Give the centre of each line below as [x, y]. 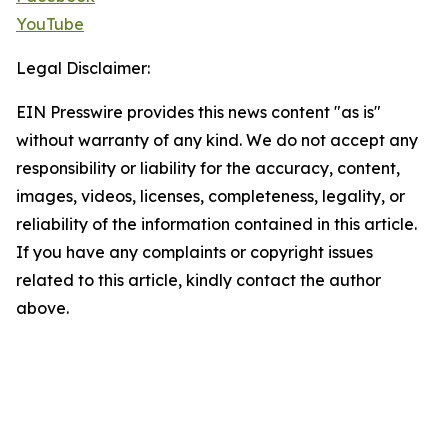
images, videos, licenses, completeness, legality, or [210, 196]
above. [42, 308]
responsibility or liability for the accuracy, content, [208, 168]
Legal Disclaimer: [83, 68]
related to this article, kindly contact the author [198, 280]
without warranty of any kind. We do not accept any [217, 140]
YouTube [50, 24]
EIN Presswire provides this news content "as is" [198, 112]
